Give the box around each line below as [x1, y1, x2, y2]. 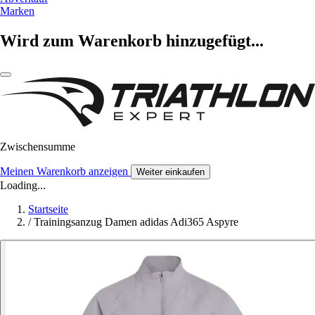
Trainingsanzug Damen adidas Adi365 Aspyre [34, 215, 238, 228]
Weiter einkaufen [136, 166, 205, 177]
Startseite [28, 202, 68, 215]
